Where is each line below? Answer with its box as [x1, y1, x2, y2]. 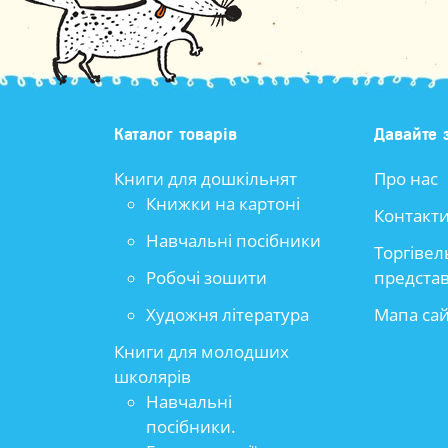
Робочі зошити [146, 266, 267, 289]
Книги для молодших [114, 340, 289, 363]
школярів [114, 365, 191, 388]
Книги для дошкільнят [114, 167, 297, 190]
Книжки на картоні [146, 192, 300, 215]
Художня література [146, 303, 309, 326]
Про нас [374, 167, 438, 190]
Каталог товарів [114, 125, 237, 144]
